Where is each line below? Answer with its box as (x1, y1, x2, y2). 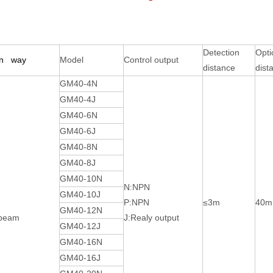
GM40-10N (60, 174, 102, 183)
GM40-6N (60, 110, 97, 120)
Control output (124, 55, 179, 65)
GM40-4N (60, 79, 97, 88)
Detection (203, 48, 244, 57)
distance (203, 63, 235, 73)
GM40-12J (60, 221, 101, 231)
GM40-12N (60, 205, 102, 215)
